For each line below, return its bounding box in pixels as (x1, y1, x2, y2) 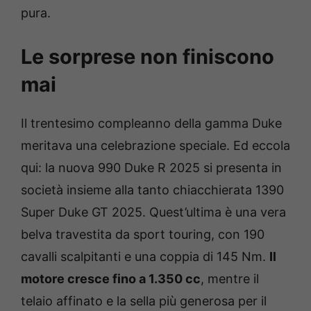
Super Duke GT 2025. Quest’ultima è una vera (21, 205, 286, 220)
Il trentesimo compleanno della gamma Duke (21, 116, 282, 131)
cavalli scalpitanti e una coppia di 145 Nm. (21, 249, 269, 264)
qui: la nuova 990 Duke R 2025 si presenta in (21, 160, 282, 176)
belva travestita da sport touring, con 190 (21, 227, 264, 242)
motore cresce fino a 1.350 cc (21, 271, 201, 287)
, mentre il (201, 271, 259, 287)
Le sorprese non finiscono (21, 44, 274, 69)
